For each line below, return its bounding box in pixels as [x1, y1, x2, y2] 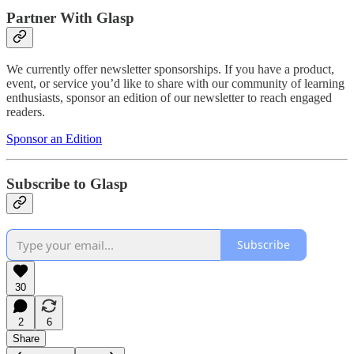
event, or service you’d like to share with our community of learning [6, 77, 345, 91]
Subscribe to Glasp [6, 175, 128, 193]
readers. [6, 105, 45, 119]
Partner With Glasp [6, 9, 134, 26]
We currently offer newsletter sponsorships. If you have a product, [6, 62, 334, 77]
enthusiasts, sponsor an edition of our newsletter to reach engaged [6, 91, 332, 105]
